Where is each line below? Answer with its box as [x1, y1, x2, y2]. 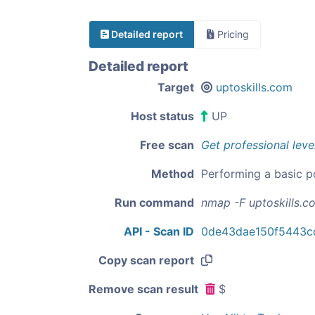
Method [151, 167, 194, 181]
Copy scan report [98, 253, 194, 268]
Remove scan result [89, 282, 198, 297]
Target [157, 80, 194, 94]
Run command [115, 195, 194, 210]
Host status [131, 109, 194, 123]
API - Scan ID [124, 224, 194, 239]
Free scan [140, 138, 194, 153]
